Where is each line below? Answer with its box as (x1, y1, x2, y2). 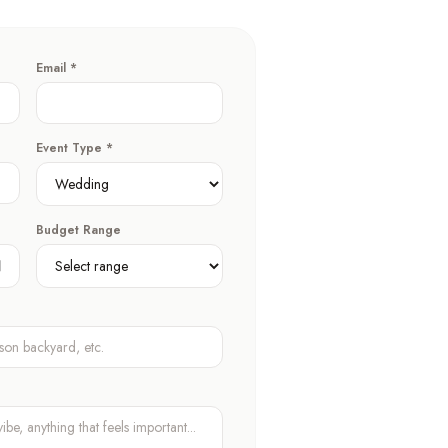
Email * (36, 59, 77, 77)
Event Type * (36, 139, 113, 157)
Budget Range (36, 221, 121, 239)
